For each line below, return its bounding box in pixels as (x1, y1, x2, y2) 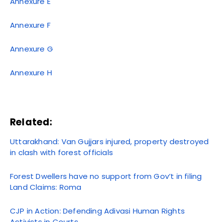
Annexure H (10, 67, 52, 78)
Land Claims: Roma (10, 181, 82, 192)
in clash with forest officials (10, 147, 113, 158)
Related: (10, 115, 53, 129)
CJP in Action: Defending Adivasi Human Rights (10, 205, 185, 216)
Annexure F (10, 19, 51, 30)
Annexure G (10, 43, 53, 54)
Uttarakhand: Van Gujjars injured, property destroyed (10, 136, 209, 147)
